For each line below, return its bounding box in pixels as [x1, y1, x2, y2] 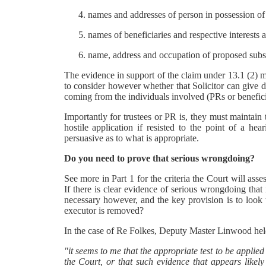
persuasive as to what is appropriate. [64, 133, 199, 143]
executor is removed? [64, 205, 144, 216]
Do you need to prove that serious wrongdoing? [64, 153, 255, 163]
